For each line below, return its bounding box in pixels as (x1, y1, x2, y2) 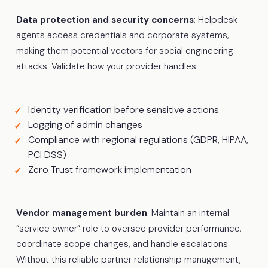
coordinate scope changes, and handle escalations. (16, 237, 230, 250)
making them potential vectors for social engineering (16, 44, 233, 57)
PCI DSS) (28, 148, 66, 161)
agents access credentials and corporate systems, (16, 29, 229, 41)
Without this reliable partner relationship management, (16, 253, 241, 266)
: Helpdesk (193, 13, 237, 26)
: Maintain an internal (147, 206, 229, 219)
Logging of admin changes (28, 118, 142, 131)
